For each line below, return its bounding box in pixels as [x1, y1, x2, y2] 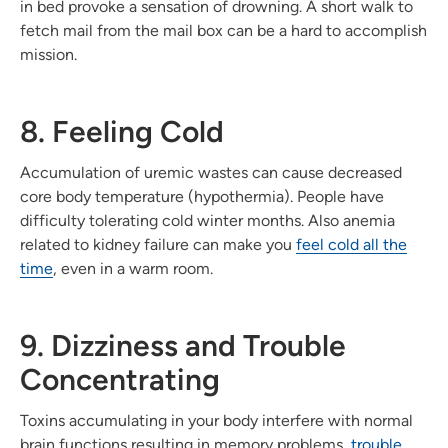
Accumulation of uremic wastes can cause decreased [20, 162, 402, 182]
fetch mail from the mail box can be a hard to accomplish [20, 20, 427, 40]
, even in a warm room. [53, 258, 213, 278]
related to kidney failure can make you [20, 234, 296, 254]
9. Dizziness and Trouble [20, 326, 346, 364]
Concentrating [20, 360, 220, 398]
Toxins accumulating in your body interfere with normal [20, 410, 413, 430]
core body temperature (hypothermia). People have [20, 186, 384, 206]
